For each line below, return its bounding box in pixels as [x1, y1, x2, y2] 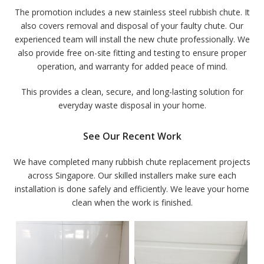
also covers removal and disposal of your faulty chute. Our [21, 20, 243, 31]
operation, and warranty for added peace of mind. [37, 61, 227, 72]
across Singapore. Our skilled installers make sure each [28, 170, 236, 181]
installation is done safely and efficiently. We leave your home [15, 183, 249, 194]
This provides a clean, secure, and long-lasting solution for [21, 86, 243, 97]
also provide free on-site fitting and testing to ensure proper [18, 47, 246, 58]
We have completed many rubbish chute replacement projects [14, 156, 250, 167]
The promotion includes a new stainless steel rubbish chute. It [14, 6, 250, 18]
